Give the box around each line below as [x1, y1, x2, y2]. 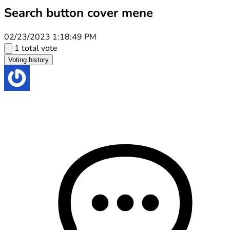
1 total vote [14, 42, 57, 54]
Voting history [8, 55, 49, 64]
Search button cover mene [4, 4, 153, 21]
